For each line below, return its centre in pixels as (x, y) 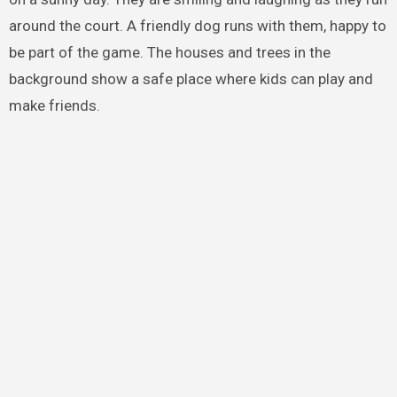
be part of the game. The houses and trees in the (169, 52)
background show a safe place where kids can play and (191, 78)
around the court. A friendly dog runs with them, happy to (197, 25)
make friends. (54, 105)
